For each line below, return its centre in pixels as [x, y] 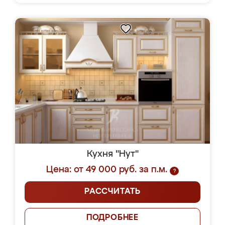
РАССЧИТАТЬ [113, 192]
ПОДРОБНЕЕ [113, 218]
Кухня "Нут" [113, 154]
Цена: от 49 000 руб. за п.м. [107, 170]
